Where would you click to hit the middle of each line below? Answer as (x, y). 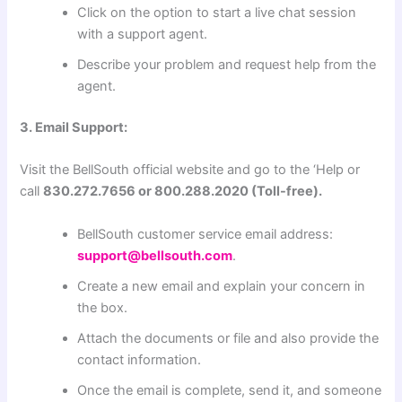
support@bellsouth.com (155, 255)
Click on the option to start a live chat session (217, 13)
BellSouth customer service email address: (205, 234)
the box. (103, 307)
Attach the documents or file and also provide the (228, 338)
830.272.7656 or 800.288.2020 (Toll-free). (183, 192)
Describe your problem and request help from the (227, 65)
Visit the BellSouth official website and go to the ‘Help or (190, 170)
